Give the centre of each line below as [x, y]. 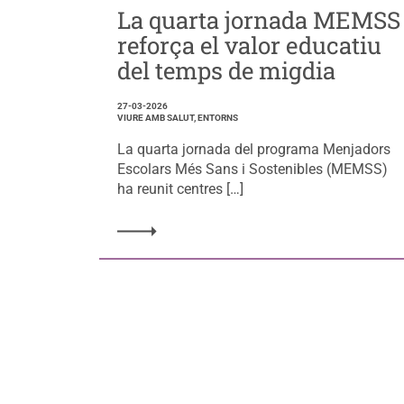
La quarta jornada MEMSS [258, 19]
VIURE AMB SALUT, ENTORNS [177, 117]
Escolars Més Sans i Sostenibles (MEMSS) [252, 169]
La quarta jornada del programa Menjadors [253, 149]
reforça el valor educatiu [249, 45]
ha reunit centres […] [180, 188]
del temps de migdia [226, 70]
